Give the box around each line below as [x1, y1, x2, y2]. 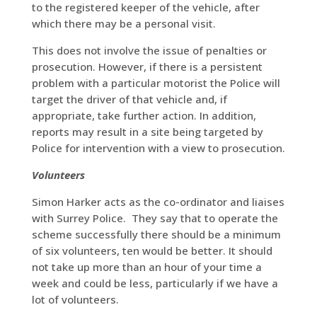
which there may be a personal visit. [31, 16, 216, 30]
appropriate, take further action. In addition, [31, 108, 256, 122]
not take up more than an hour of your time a [31, 259, 262, 274]
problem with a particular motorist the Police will [31, 75, 280, 90]
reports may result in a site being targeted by [31, 124, 263, 139]
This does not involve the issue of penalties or [31, 42, 267, 57]
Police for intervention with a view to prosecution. [31, 140, 285, 155]
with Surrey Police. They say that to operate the [31, 210, 278, 225]
